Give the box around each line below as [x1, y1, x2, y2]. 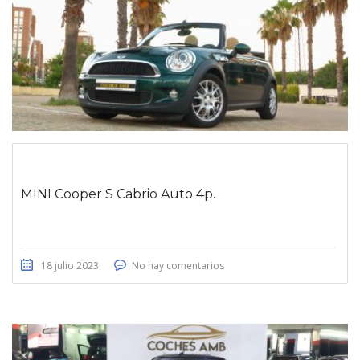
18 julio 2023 [41, 259, 99, 273]
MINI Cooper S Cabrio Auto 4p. [21, 186, 215, 202]
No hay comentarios [132, 259, 224, 273]
